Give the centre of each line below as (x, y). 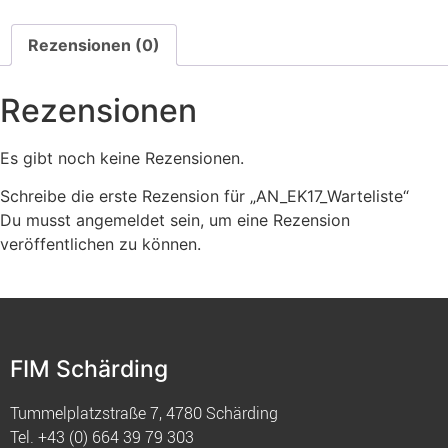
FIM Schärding (89, 369)
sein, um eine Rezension (257, 220)
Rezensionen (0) (94, 44)
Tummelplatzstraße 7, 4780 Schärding (144, 413)
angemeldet (120, 220)
